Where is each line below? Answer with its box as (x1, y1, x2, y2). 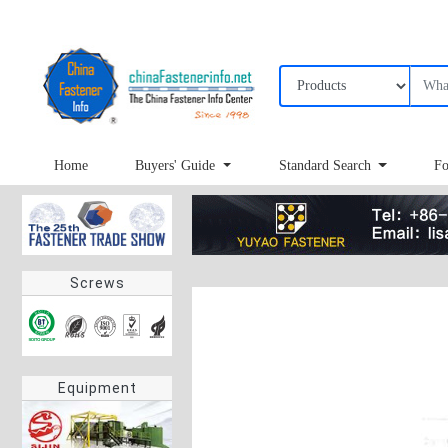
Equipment (57, 380, 137, 396)
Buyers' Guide (135, 158, 220, 174)
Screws (69, 275, 125, 291)
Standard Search (278, 158, 375, 174)
